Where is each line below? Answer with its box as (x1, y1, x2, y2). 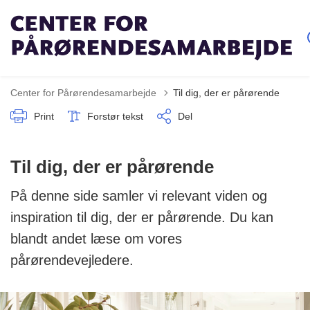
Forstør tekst (87, 110, 143, 122)
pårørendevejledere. (10, 253, 134, 268)
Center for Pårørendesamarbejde (10, 87, 156, 98)
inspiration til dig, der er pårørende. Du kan (10, 210, 273, 225)
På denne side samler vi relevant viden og (10, 188, 267, 203)
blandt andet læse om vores (10, 231, 182, 246)
